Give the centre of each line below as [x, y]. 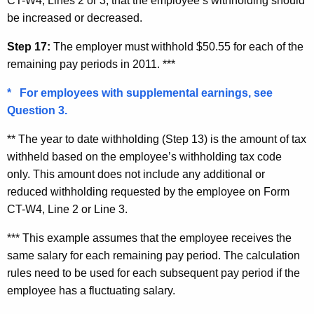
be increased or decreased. [75, 18]
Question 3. [37, 111]
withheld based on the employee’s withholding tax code [144, 157]
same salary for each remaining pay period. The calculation [153, 256]
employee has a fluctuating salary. [91, 291]
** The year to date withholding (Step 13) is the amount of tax [157, 139]
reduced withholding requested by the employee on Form [148, 192]
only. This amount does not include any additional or [136, 175]
